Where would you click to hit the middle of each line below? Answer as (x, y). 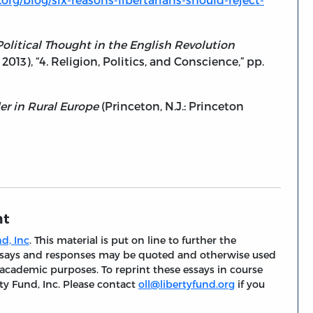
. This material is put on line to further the (133, 240)
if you (250, 284)
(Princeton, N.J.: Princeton (171, 106)
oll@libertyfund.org (187, 284)
